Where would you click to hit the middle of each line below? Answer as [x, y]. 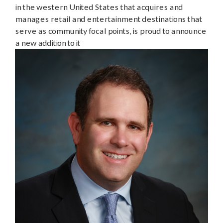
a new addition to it [48, 42]
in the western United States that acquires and [99, 6]
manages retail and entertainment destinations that [109, 18]
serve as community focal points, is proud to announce [111, 30]
